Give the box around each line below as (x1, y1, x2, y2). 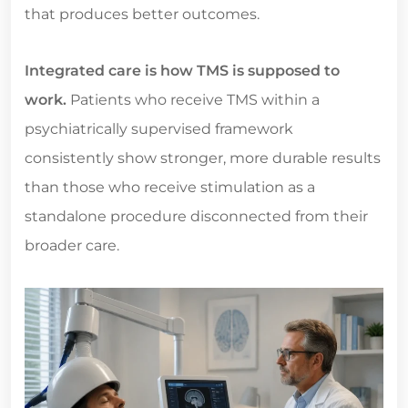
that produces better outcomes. (25, 5, 260, 24)
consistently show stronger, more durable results (25, 149, 381, 168)
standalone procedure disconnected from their (25, 208, 368, 226)
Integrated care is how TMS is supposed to (25, 62, 340, 80)
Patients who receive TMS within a (66, 91, 320, 109)
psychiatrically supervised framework (25, 120, 293, 138)
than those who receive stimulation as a (25, 178, 315, 197)
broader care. (25, 237, 119, 255)
